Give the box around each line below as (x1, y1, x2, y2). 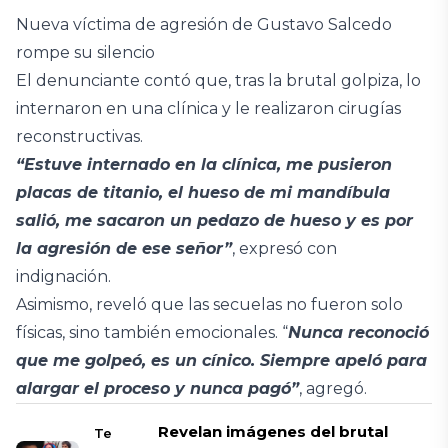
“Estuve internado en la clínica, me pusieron (16, 155, 392, 174)
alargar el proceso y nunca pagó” (16, 379, 299, 398)
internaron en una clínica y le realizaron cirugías (16, 99, 401, 118)
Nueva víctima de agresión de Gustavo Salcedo (16, 15, 392, 34)
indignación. (16, 267, 111, 286)
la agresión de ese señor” (16, 239, 232, 258)
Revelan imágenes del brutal (157, 422, 388, 441)
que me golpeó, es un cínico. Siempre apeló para (16, 351, 427, 370)
